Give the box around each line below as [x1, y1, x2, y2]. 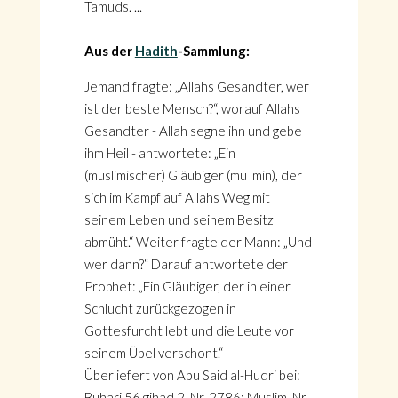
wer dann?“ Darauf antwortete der [84, 256, 288, 272]
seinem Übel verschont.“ [84, 345, 223, 361]
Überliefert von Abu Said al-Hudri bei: [84, 367, 300, 383]
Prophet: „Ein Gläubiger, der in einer [84, 278, 291, 294]
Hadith [134, 43, 178, 59]
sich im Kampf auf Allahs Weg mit [84, 189, 270, 205]
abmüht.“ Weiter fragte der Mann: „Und [84, 234, 312, 250]
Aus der [84, 43, 135, 59]
